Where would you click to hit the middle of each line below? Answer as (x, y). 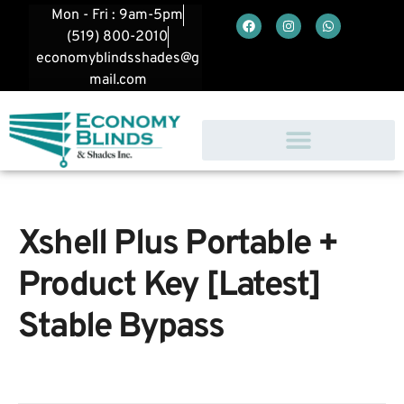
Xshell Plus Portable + (178, 245)
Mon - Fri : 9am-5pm (117, 15)
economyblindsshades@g (118, 59)
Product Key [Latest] (170, 287)
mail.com (118, 80)
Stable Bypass (121, 328)
